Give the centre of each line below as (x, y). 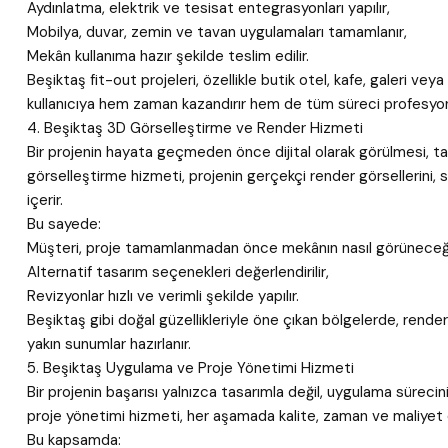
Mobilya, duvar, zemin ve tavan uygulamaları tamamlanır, (217, 32)
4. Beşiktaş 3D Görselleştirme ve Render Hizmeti (195, 128)
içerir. (45, 200)
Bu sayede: (64, 224)
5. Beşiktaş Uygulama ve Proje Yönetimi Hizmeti (190, 368)
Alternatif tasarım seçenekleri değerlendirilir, (178, 272)
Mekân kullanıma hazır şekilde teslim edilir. (168, 56)
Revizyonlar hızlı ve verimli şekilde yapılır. (163, 296)
